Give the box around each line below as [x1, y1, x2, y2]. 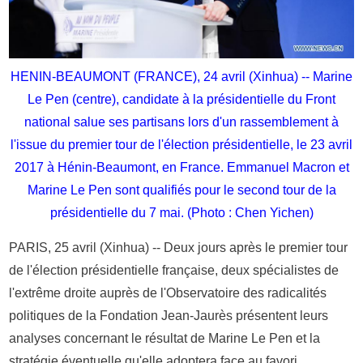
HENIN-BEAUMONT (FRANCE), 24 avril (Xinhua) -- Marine [11, 69, 352, 83]
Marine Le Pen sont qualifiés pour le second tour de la [27, 182, 336, 197]
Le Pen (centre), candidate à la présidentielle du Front [28, 92, 335, 106]
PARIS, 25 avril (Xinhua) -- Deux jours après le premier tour [9, 240, 348, 254]
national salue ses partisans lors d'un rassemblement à [24, 114, 339, 129]
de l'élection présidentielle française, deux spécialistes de [9, 263, 340, 277]
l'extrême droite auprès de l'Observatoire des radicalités [9, 285, 327, 300]
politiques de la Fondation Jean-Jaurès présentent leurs [9, 308, 329, 322]
